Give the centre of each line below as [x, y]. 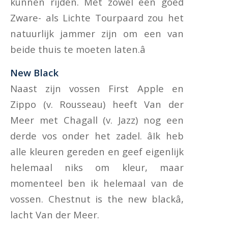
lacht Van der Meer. [55, 215]
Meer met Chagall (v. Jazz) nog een [97, 120]
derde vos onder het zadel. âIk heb [97, 136]
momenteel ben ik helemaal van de [97, 183]
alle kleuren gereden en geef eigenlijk [97, 152]
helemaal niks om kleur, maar [97, 167]
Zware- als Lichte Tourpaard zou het [97, 17]
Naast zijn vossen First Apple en [97, 89]
